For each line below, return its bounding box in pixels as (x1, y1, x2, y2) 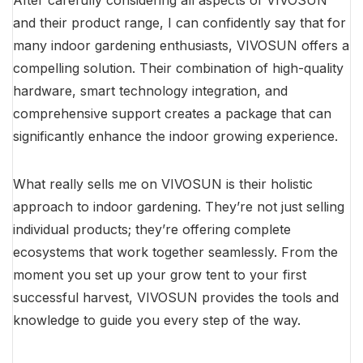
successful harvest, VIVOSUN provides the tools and (13, 289, 339, 306)
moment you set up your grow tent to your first (13, 267, 306, 284)
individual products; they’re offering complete (13, 221, 291, 238)
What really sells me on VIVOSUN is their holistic (13, 176, 313, 193)
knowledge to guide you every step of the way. (13, 312, 301, 329)
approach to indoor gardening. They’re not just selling (13, 199, 344, 216)
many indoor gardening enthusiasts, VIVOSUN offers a (13, 37, 349, 54)
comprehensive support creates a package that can (13, 105, 331, 122)
